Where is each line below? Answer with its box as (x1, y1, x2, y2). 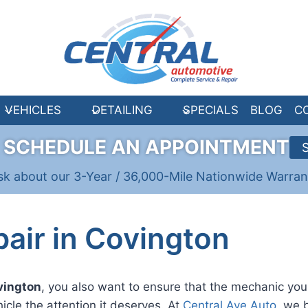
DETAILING (91, 102, 153, 117)
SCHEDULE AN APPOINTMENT (3, 135, 289, 159)
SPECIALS (182, 102, 239, 117)
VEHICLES (5, 102, 62, 117)
